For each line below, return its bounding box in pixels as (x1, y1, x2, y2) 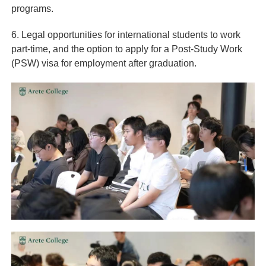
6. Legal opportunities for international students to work (11, 30, 240, 40)
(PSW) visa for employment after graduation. (11, 58, 197, 69)
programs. (11, 4, 53, 14)
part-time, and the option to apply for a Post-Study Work (11, 44, 242, 55)
